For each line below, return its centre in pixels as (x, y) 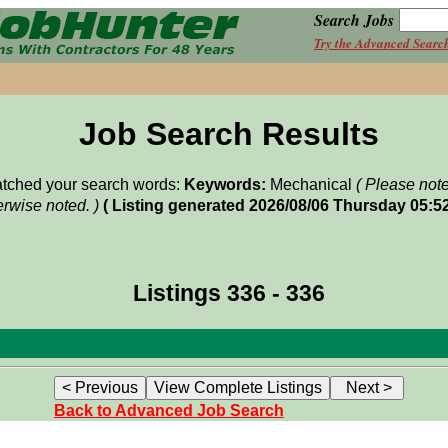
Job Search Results (229, 134)
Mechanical (311, 185)
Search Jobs (354, 20)
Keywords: (225, 185)
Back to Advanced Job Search (169, 410)
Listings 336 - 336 (229, 293)
